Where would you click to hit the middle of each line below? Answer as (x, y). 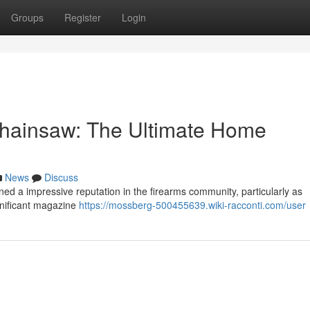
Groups (27, 17)
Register (83, 17)
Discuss (61, 177)
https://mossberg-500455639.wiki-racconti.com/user (192, 205)
